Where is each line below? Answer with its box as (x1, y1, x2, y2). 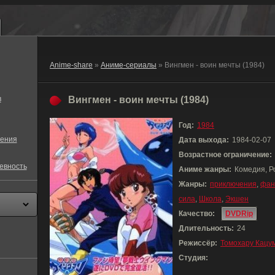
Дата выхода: (179, 136, 229, 144)
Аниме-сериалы (101, 61, 157, 69)
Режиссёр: (179, 239, 217, 247)
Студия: (179, 254, 208, 262)
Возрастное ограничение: (179, 150, 272, 159)
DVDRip (225, 209, 253, 218)
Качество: (179, 209, 215, 218)
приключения (210, 180, 257, 188)
